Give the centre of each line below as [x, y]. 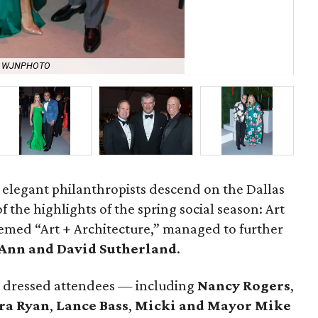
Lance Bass [92, 305]
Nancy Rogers [244, 285]
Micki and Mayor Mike [213, 305]
